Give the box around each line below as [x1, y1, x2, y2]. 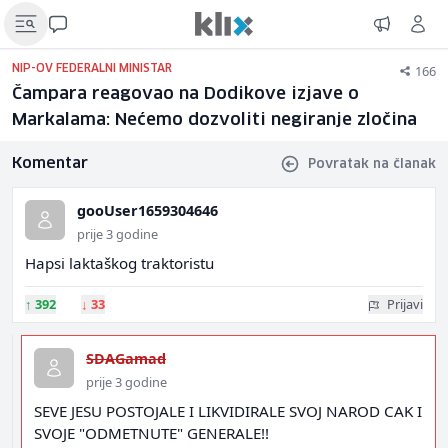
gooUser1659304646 [77, 201, 218, 220]
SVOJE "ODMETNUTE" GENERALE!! [34, 423, 269, 443]
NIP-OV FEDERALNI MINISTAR [12, 63, 172, 74]
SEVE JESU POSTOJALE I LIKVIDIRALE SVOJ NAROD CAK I [34, 401, 422, 421]
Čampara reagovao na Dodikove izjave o [12, 86, 359, 103]
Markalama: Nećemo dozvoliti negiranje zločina [12, 112, 417, 129]
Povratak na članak [308, 157, 436, 171]
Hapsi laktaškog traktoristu [25, 253, 214, 273]
